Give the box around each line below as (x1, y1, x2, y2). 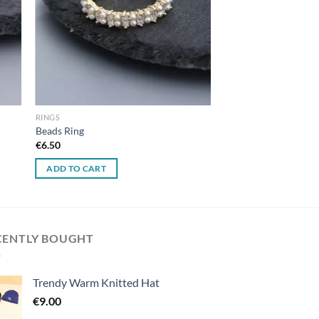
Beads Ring (35, 125, 84, 137)
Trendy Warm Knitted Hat (33, 275, 159, 289)
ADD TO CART (46, 164, 107, 174)
